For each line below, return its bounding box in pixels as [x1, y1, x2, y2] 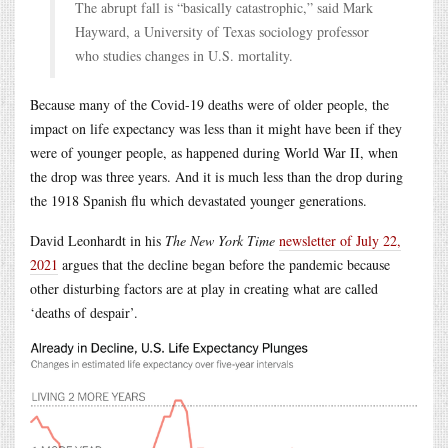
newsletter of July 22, [279, 230, 401, 250]
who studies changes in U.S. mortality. [75, 45, 293, 65]
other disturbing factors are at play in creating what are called [30, 278, 378, 298]
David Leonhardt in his [30, 230, 165, 250]
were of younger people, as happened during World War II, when [30, 142, 398, 162]
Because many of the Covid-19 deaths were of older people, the [30, 94, 389, 114]
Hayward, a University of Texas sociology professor [75, 21, 369, 41]
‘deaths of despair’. [30, 302, 138, 322]
